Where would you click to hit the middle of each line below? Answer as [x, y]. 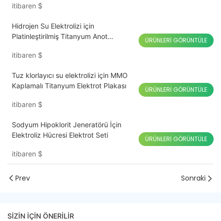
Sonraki [193, 178]
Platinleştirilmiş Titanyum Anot [59, 37]
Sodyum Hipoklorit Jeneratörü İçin [66, 125]
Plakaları [25, 47]
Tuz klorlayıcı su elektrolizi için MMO [70, 75]
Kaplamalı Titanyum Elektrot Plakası [69, 86]
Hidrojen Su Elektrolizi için [53, 26]
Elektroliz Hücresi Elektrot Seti [60, 135]
